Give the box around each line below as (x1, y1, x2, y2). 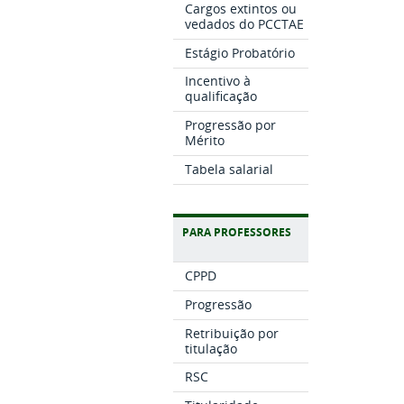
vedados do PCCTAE (184, 14, 304, 32)
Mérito (184, 132, 225, 150)
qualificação (184, 87, 257, 106)
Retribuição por (184, 324, 279, 342)
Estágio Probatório (184, 43, 295, 61)
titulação (184, 339, 237, 357)
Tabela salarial (184, 160, 273, 178)
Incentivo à (184, 72, 251, 90)
